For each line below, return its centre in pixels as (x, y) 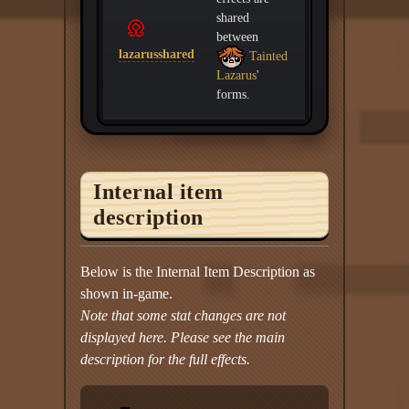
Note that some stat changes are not (184, 315)
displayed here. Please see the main (183, 337)
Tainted (267, 56)
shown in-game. (127, 293)
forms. (234, 94)
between (238, 37)
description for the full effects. (166, 359)
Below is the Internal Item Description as (198, 271)
